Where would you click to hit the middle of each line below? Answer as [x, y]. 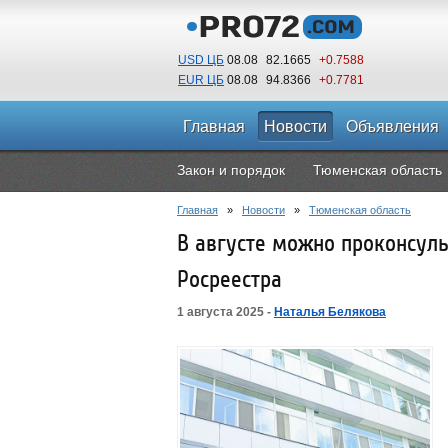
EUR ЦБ [201, 80]
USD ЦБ [201, 60]
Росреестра [229, 279]
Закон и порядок [231, 170]
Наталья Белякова [330, 312]
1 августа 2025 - [225, 312]
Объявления [392, 126]
